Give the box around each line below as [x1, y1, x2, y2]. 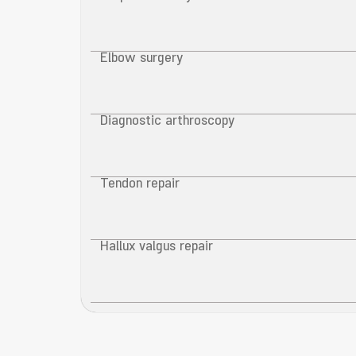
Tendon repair [99, 174, 180, 196]
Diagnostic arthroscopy [99, 111, 234, 133]
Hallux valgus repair [99, 237, 213, 259]
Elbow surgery [99, 48, 183, 71]
